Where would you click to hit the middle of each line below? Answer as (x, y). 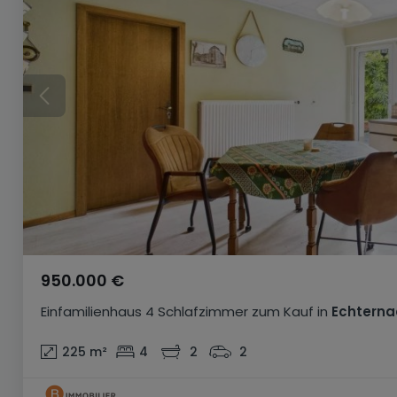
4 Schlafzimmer (197, 312)
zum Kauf (283, 312)
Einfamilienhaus (91, 312)
